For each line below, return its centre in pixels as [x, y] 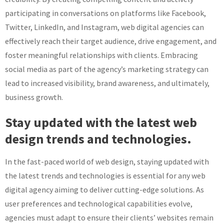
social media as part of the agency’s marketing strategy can [107, 69]
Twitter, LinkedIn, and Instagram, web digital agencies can [104, 27]
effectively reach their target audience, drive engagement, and [111, 41]
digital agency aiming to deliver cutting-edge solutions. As [104, 189]
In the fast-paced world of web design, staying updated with [107, 161]
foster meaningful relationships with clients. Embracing [101, 55]
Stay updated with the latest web [101, 122]
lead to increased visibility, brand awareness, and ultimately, [107, 83]
